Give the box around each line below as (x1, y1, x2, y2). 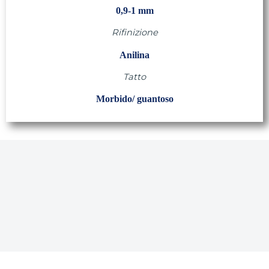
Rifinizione (111, 27, 158, 38)
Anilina (119, 49, 150, 60)
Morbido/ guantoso (95, 94, 174, 104)
